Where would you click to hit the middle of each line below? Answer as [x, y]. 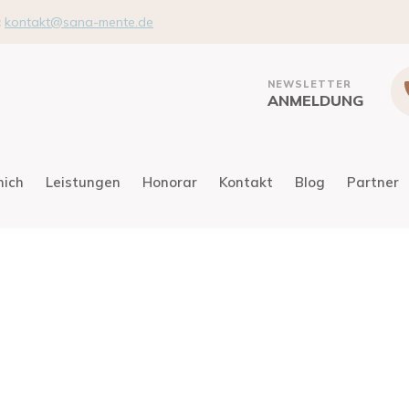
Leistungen [83, 182]
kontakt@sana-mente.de [79, 22]
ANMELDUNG [315, 100]
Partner [372, 182]
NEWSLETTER [309, 84]
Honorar [169, 182]
